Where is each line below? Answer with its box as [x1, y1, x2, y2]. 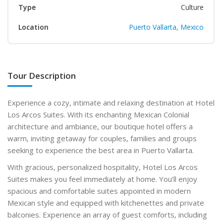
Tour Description [7, 69, 76, 81]
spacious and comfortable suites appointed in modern [7, 185, 191, 196]
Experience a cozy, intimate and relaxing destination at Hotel [7, 97, 215, 108]
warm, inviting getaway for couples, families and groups [7, 133, 197, 143]
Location [18, 22, 49, 32]
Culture [181, 2, 204, 12]
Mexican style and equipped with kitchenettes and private [7, 197, 204, 208]
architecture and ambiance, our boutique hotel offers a [7, 121, 193, 131]
